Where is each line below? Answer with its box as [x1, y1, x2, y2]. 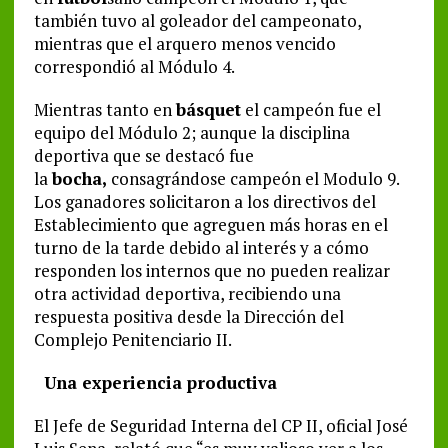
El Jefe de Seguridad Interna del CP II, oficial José [33, 413, 408, 437]
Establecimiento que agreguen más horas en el [33, 212, 388, 236]
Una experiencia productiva [33, 370, 277, 394]
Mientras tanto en [33, 97, 176, 121]
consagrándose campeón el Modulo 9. [106, 166, 399, 190]
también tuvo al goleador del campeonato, [33, 8, 361, 32]
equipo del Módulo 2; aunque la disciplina [33, 120, 350, 144]
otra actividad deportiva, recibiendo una [33, 281, 341, 305]
